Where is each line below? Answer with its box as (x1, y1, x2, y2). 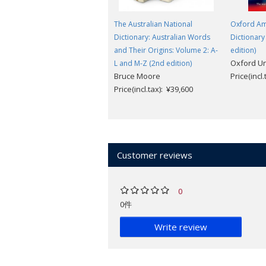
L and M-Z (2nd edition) (114, 58, 192, 69)
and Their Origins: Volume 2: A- (114, 45, 218, 56)
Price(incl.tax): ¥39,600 (114, 84, 193, 95)
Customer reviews (117, 149, 192, 161)
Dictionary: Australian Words (114, 32, 210, 43)
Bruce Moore (114, 71, 160, 82)
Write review (154, 221, 207, 233)
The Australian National (114, 19, 192, 30)
